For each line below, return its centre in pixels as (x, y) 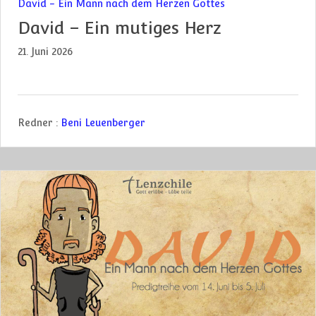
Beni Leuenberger (103, 122)
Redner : (38, 122)
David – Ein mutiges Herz (120, 28)
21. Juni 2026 (45, 51)
